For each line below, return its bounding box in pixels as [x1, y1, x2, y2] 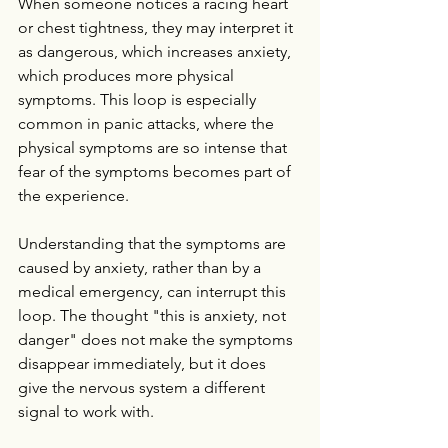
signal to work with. [18, 402, 154, 421]
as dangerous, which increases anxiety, [18, 42, 295, 61]
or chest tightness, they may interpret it [18, 18, 297, 37]
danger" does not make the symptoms [18, 330, 297, 349]
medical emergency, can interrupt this [18, 282, 290, 301]
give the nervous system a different [18, 378, 269, 397]
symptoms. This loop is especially [18, 90, 260, 109]
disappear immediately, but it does [18, 354, 270, 373]
